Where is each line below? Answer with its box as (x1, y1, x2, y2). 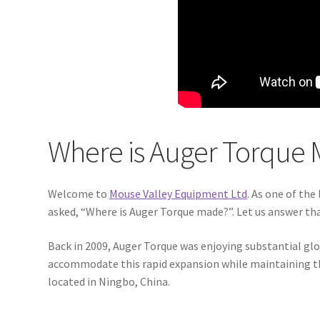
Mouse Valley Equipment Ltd (109, 186, 248, 201)
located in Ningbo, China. (48, 274, 171, 289)
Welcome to (48, 186, 110, 201)
